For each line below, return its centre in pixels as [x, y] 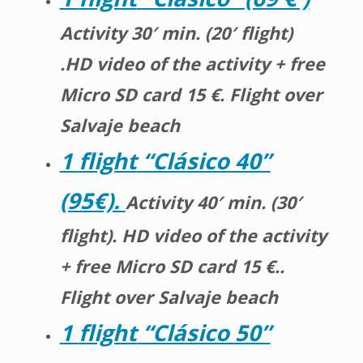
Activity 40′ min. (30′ [213, 202]
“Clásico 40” [203, 160]
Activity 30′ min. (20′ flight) [176, 32]
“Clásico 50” [203, 332]
